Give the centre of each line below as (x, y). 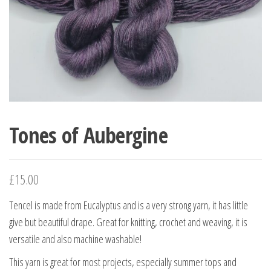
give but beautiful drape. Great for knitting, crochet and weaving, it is (128, 222)
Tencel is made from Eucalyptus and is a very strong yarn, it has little (129, 205)
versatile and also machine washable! (75, 239)
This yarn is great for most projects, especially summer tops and (123, 262)
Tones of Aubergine (89, 135)
